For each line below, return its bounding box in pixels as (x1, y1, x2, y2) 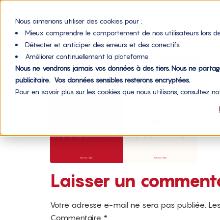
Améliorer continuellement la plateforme (25, 52, 149, 60)
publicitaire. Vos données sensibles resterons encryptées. (15, 75, 190, 84)
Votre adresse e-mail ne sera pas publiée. (50, 200, 206, 210)
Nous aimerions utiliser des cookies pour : (15, 16, 142, 25)
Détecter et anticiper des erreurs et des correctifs (25, 40, 180, 49)
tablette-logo (50, 44, 202, 73)
